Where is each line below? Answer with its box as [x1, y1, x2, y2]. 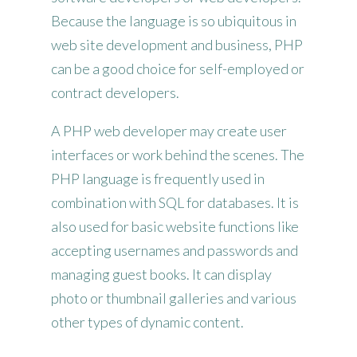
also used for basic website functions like [51, 218, 299, 236]
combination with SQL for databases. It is [51, 194, 299, 212]
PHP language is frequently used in [51, 170, 265, 188]
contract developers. [51, 84, 179, 102]
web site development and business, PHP [51, 36, 303, 54]
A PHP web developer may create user [51, 122, 287, 140]
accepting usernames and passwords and [51, 241, 298, 260]
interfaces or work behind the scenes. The [51, 146, 304, 164]
